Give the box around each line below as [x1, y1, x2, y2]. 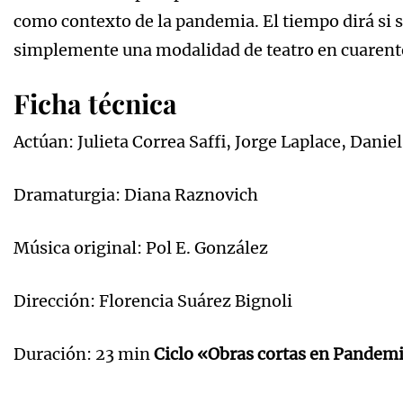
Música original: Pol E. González [13, 237, 268, 258]
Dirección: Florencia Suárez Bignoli [13, 290, 292, 311]
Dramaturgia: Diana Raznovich [13, 184, 258, 205]
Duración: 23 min [13, 343, 154, 364]
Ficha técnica [13, 85, 177, 121]
